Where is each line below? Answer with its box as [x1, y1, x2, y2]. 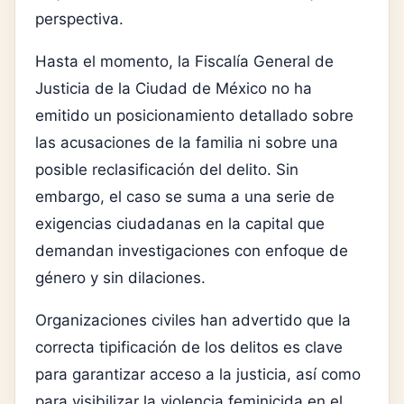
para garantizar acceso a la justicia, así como [35, 364, 361, 383]
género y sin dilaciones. [35, 268, 206, 287]
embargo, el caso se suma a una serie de [35, 187, 335, 206]
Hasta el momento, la [35, 51, 195, 70]
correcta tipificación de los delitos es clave [35, 337, 343, 356]
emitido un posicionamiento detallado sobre [35, 106, 353, 124]
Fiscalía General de [195, 51, 334, 70]
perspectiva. [35, 9, 124, 28]
